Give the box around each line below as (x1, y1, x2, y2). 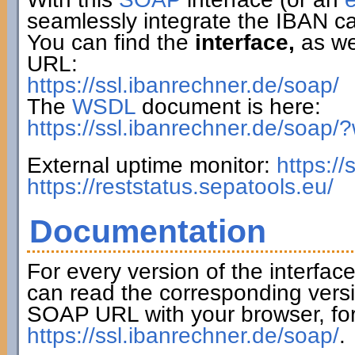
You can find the (26, 30, 195, 55)
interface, (194, 30, 295, 55)
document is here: (135, 94, 321, 119)
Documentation (29, 213, 266, 250)
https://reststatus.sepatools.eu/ (26, 174, 334, 199)
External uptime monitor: (26, 153, 277, 177)
